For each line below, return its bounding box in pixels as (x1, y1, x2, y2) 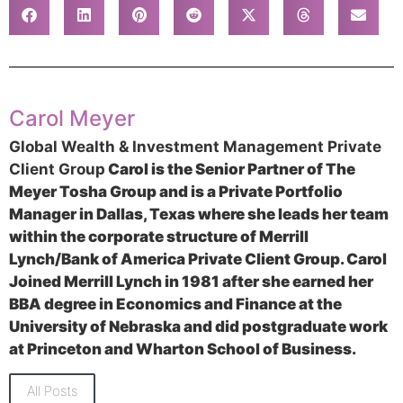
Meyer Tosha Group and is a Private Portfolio (9, 183, 343, 201)
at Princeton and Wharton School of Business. (9, 340, 356, 359)
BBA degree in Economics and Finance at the (9, 295, 342, 314)
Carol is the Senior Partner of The (105, 160, 355, 179)
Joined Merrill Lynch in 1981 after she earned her (9, 273, 373, 291)
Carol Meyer (9, 105, 135, 132)
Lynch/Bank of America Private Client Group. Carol (9, 250, 387, 269)
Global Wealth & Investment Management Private (9, 138, 381, 157)
